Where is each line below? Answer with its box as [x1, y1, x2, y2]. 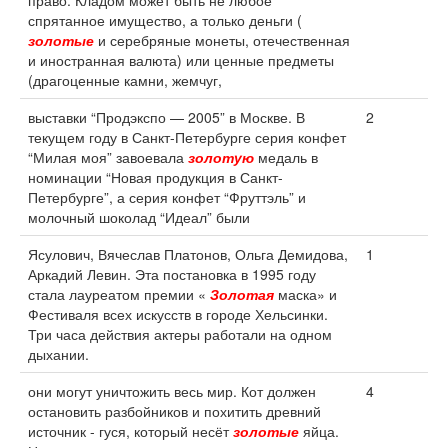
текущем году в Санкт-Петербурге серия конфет [28, 127, 346, 147]
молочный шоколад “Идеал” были [28, 207, 250, 227]
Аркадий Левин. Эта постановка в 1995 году [28, 264, 316, 284]
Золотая [210, 284, 274, 304]
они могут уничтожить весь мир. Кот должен [28, 381, 316, 401]
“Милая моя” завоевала [28, 147, 188, 167]
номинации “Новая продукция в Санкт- [28, 167, 283, 187]
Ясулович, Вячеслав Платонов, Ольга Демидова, [28, 244, 348, 264]
